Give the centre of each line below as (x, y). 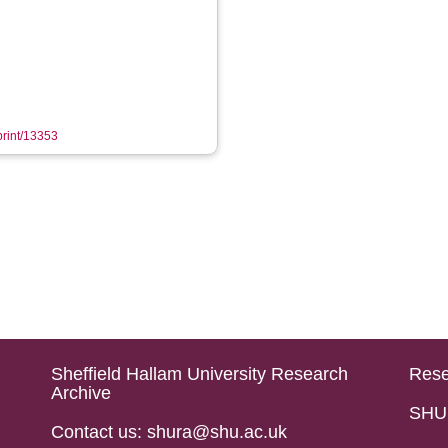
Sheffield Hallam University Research (199, 374)
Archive (80, 393)
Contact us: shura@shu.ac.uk (168, 432)
